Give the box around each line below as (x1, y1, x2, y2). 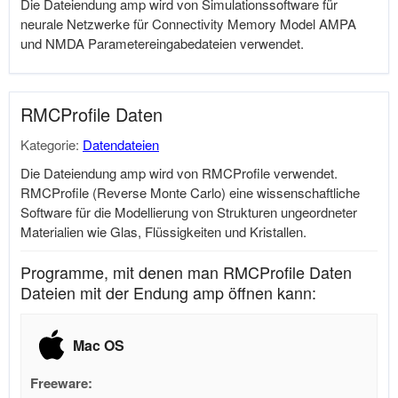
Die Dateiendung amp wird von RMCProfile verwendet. (20, 163, 338, 182)
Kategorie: (20, 135, 83, 154)
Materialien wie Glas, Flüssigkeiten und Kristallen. (20, 222, 306, 241)
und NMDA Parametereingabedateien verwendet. (20, 34, 304, 52)
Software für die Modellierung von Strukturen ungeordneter (20, 203, 357, 221)
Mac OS (73, 334, 124, 355)
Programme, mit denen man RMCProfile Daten (20, 260, 352, 283)
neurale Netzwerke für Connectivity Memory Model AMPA (20, 14, 356, 33)
